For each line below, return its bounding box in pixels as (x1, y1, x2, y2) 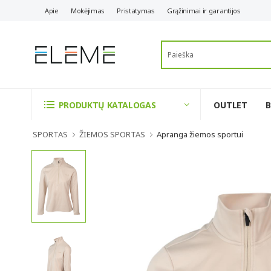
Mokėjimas (70, 6, 105, 15)
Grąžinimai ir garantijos (166, 6, 241, 15)
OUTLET (214, 99, 248, 111)
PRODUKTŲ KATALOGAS (58, 99, 156, 111)
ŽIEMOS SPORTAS (79, 129, 145, 140)
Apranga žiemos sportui (157, 129, 243, 140)
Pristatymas (117, 6, 155, 15)
